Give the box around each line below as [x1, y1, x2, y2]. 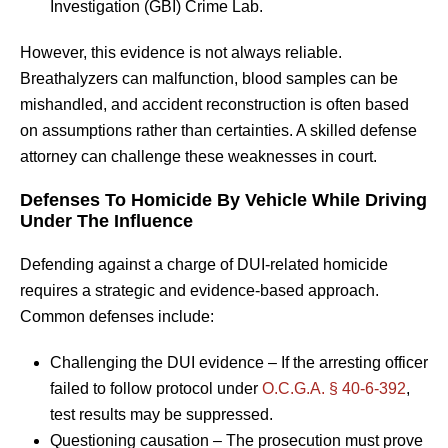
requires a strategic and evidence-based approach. [20, 281, 379, 299]
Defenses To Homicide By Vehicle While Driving [20, 189, 427, 210]
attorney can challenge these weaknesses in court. [20, 147, 377, 165]
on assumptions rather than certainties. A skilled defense [20, 121, 417, 139]
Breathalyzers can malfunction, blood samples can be [20, 69, 398, 87]
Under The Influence [20, 210, 193, 231]
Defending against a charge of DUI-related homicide [20, 255, 388, 273]
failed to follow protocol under [50, 379, 262, 397]
